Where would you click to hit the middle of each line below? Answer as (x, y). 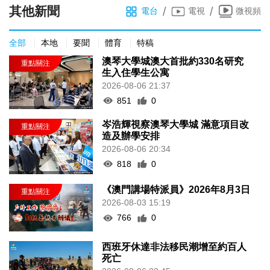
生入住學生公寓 (136, 72)
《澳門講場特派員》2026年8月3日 (176, 190)
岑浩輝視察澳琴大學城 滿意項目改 (176, 124)
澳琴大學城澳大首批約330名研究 (173, 61)
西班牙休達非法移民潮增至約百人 (174, 246)
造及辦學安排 (131, 136)
